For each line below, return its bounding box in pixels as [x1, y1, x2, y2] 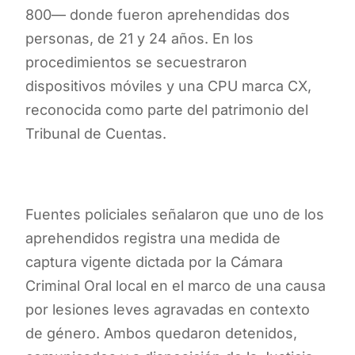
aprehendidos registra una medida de [25, 229, 281, 246]
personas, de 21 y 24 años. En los [25, 29, 254, 47]
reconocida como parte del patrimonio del [25, 101, 308, 118]
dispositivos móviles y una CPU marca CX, [25, 77, 311, 94]
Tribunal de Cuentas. [25, 124, 166, 142]
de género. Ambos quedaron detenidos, [25, 324, 297, 342]
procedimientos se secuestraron [25, 53, 247, 71]
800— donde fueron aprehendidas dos [25, 6, 290, 23]
